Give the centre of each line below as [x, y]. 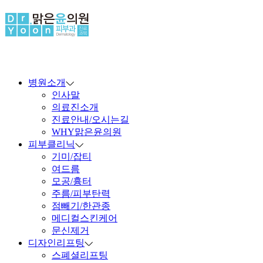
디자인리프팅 [56, 242]
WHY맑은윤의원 [87, 131]
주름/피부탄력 [81, 193]
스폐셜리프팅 [80, 255]
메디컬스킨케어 [85, 218]
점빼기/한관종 [81, 205]
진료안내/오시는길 [90, 119]
